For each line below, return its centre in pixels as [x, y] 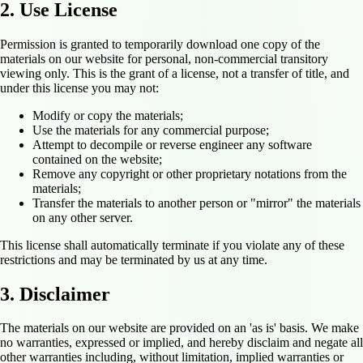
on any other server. [83, 217]
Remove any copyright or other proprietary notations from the [190, 173]
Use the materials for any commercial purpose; [151, 130]
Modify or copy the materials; [108, 115]
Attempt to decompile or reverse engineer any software [172, 144]
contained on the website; [97, 159]
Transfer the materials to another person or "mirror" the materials [196, 203]
